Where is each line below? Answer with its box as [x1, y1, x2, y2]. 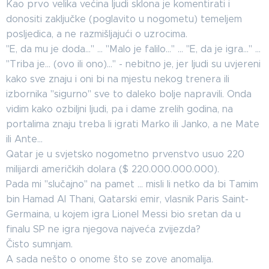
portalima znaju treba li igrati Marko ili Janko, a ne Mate [6, 118, 259, 130]
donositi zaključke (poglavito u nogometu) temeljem [6, 13, 242, 25]
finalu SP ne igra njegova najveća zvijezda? [6, 223, 201, 235]
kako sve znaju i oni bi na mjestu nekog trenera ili [6, 73, 229, 85]
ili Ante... [6, 133, 43, 145]
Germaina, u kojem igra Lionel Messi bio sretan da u [6, 208, 241, 220]
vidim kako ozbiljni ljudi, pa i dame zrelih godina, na [6, 103, 233, 115]
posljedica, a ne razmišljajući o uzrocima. [6, 28, 187, 40]
